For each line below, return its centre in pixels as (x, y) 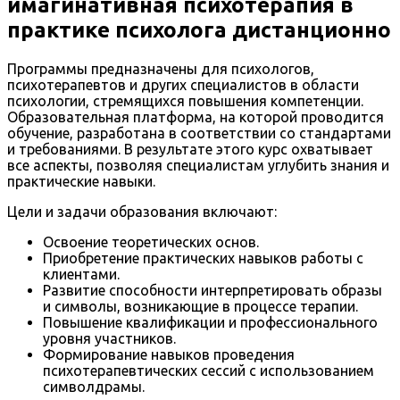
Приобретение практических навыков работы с (203, 258)
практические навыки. (81, 182)
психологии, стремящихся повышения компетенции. (185, 101)
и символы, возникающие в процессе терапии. (200, 307)
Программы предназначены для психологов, (161, 69)
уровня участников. (109, 339)
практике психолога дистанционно (199, 30)
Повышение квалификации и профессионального (210, 323)
